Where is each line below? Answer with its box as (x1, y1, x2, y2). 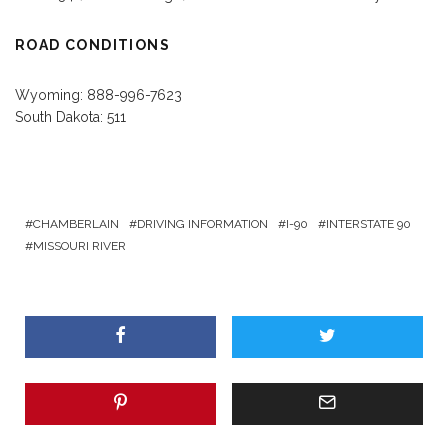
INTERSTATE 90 (326, 216, 411, 231)
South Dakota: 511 (15, 108, 126, 125)
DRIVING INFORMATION (137, 216, 268, 231)
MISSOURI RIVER (33, 238, 126, 253)
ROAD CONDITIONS (15, 36, 170, 53)
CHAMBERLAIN (33, 216, 119, 231)
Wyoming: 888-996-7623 (15, 86, 182, 103)
